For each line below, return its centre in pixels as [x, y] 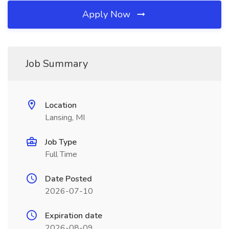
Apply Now [108, 14]
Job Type [61, 142]
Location [61, 105]
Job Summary [57, 64]
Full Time [61, 154]
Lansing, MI [65, 118]
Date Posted [68, 179]
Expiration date [74, 216]
